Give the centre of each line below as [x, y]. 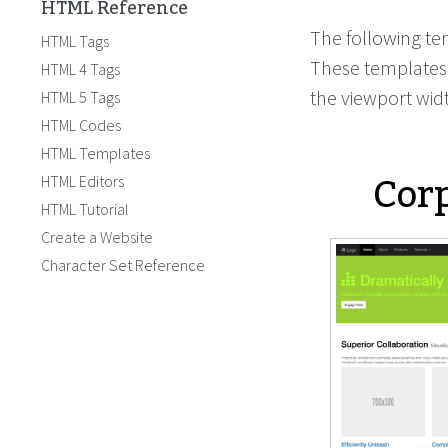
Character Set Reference [123, 265]
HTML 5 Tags [80, 97]
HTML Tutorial [85, 209]
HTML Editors [82, 181]
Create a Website [97, 237]
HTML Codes [81, 125]
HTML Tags [75, 41]
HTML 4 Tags [80, 69]
